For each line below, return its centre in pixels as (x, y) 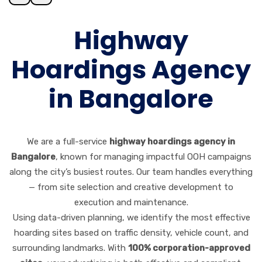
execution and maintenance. (131, 203)
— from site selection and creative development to (131, 187)
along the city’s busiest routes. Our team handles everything (131, 172)
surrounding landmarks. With (70, 248)
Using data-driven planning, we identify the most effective (131, 218)
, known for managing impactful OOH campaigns (153, 157)
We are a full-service (68, 142)
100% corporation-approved (189, 248)
